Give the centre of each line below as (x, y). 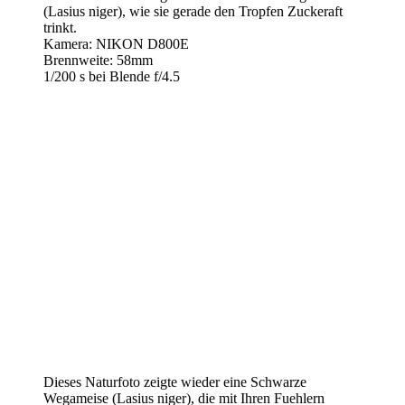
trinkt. (60, 28)
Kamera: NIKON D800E (116, 44)
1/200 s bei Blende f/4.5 (112, 77)
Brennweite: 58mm (98, 61)
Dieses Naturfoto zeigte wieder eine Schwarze (175, 382)
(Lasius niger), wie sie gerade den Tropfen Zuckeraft (193, 12)
